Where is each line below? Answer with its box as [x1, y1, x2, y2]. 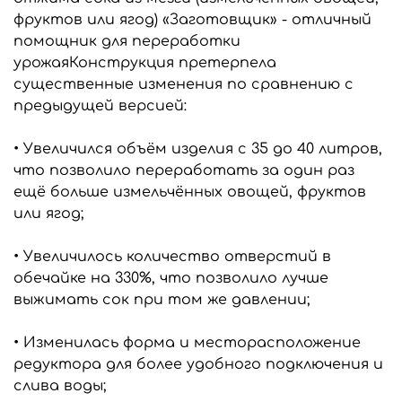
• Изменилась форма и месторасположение [13, 334, 361, 351]
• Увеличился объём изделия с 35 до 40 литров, [13, 140, 382, 157]
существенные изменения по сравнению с [13, 75, 354, 92]
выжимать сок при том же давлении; [13, 291, 310, 308]
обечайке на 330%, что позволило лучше [13, 269, 328, 286]
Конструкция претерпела [69, 54, 276, 71]
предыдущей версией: [13, 97, 187, 114]
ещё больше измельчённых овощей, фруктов [13, 183, 366, 200]
